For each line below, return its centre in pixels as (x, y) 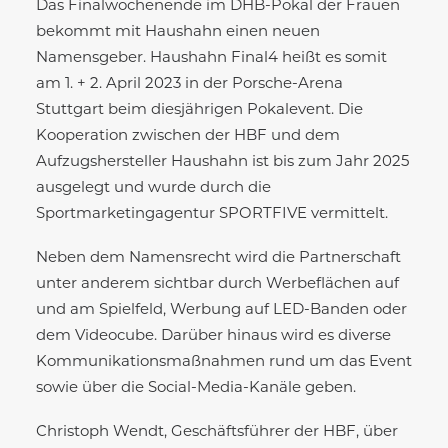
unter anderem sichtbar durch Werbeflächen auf (217, 284)
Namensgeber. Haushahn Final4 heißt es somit (211, 58)
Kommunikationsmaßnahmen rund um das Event (224, 362)
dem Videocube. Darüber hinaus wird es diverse (213, 336)
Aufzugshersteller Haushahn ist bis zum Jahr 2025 (222, 162)
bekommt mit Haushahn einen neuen (178, 32)
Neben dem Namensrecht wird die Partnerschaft (218, 258)
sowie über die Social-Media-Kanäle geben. (196, 388)
